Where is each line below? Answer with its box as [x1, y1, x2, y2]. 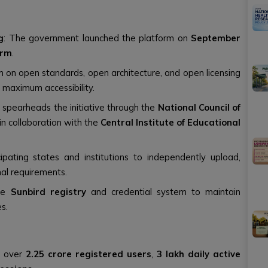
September [191, 32, 241, 44]
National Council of [157, 102, 241, 113]
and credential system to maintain [86, 186, 241, 197]
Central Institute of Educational [100, 117, 240, 128]
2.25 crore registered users [26, 248, 151, 260]
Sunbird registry [10, 186, 86, 197]
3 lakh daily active [157, 248, 240, 260]
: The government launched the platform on [4, 32, 191, 44]
